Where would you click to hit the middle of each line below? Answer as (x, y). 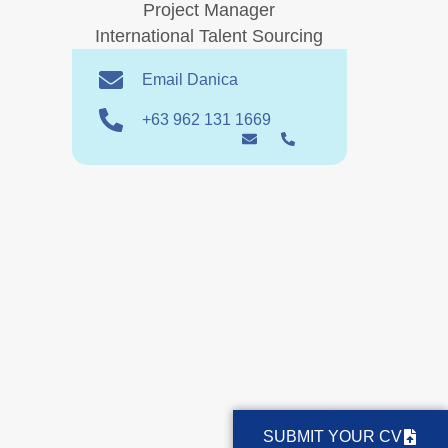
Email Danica (190, 79)
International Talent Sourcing (209, 36)
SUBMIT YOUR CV (332, 437)
